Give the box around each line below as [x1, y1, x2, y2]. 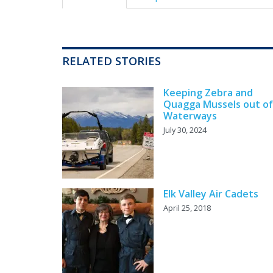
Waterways [163, 109, 217, 123]
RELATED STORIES [62, 53, 161, 69]
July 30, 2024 [163, 124, 207, 136]
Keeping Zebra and [163, 86, 253, 100]
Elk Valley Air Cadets [163, 187, 258, 201]
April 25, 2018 [163, 202, 211, 214]
